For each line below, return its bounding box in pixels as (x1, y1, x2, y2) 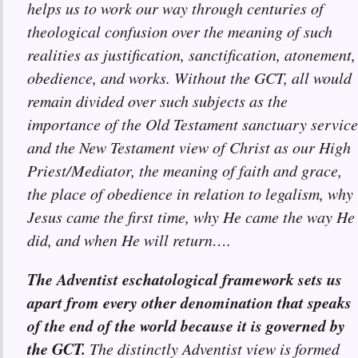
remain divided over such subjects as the (27, 90, 288, 112)
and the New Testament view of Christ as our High (27, 137, 351, 158)
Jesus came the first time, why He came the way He (27, 206, 355, 228)
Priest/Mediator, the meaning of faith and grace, (27, 160, 342, 181)
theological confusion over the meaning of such (27, 21, 332, 42)
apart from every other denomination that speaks (27, 291, 352, 314)
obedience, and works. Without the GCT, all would (27, 67, 352, 89)
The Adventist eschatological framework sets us (27, 268, 342, 291)
